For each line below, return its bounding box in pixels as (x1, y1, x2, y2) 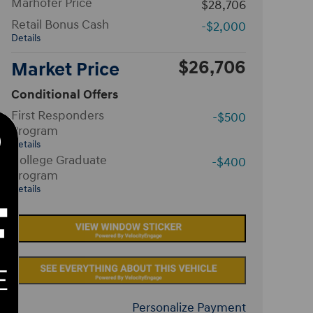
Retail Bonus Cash (11, 17, 109, 33)
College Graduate (11, 152, 107, 168)
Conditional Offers (11, 87, 118, 103)
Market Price (11, 58, 119, 82)
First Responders (11, 108, 104, 124)
